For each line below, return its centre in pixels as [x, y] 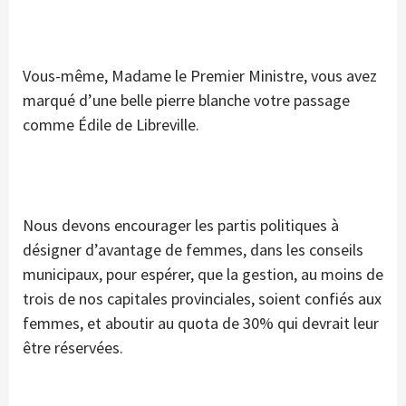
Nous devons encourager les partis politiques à [181, 226]
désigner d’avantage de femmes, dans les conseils [193, 250]
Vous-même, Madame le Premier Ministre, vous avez [200, 76]
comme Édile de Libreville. [111, 125]
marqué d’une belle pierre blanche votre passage [186, 101]
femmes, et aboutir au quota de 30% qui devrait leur [201, 324]
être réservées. [73, 348]
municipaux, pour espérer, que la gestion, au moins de [203, 275]
